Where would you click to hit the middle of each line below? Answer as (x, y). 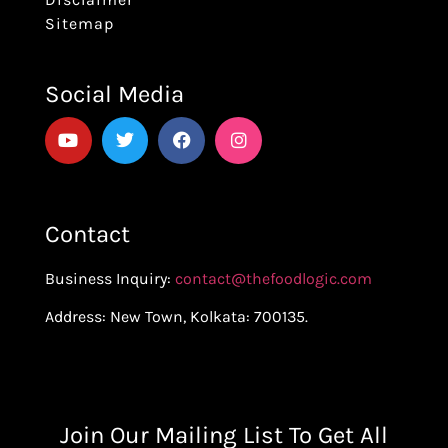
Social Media (114, 93)
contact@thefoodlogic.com (273, 279)
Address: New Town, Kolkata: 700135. (176, 317)
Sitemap (79, 23)
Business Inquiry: (109, 279)
